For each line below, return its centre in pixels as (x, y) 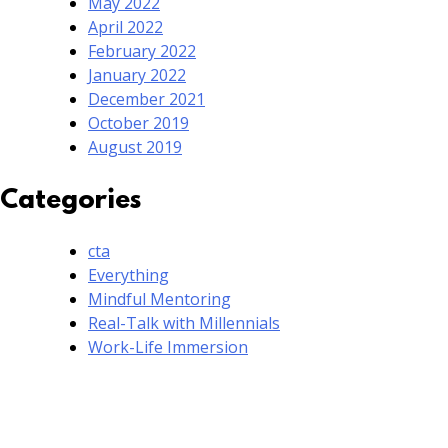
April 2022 (125, 26)
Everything (128, 274)
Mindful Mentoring (159, 298)
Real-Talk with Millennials (184, 322)
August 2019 (135, 146)
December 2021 (146, 98)
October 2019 (138, 122)
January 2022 (137, 74)
